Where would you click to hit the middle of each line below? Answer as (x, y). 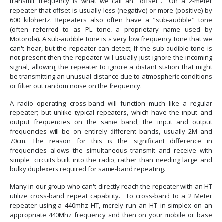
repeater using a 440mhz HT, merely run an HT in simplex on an (111, 205)
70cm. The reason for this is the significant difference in (111, 140)
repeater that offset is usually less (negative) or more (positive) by (111, 10)
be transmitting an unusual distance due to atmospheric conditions (111, 76)
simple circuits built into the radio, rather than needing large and (111, 159)
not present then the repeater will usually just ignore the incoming (111, 57)
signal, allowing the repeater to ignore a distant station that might (111, 67)
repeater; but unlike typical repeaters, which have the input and (111, 112)
